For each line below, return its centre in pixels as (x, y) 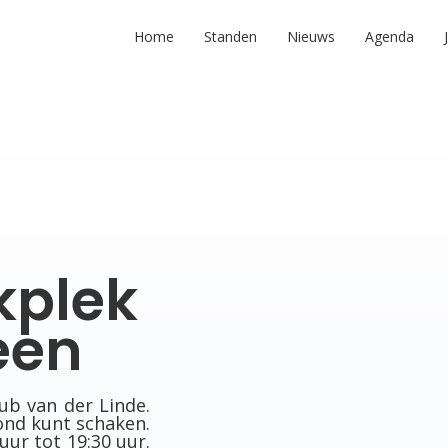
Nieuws (311, 36)
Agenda (389, 36)
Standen (230, 36)
